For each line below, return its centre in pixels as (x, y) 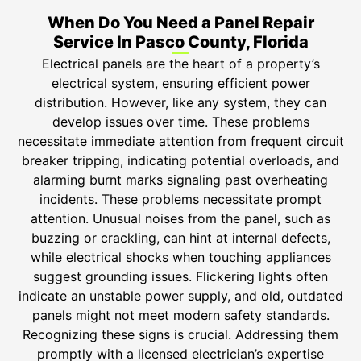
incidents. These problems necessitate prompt (180, 199)
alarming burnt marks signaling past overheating (180, 179)
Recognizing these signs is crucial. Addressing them (180, 334)
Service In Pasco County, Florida (180, 41)
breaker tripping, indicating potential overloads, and (180, 160)
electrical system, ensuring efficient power (180, 83)
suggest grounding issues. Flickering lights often (180, 276)
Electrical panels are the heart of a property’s (180, 63)
